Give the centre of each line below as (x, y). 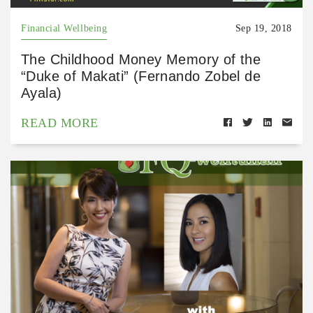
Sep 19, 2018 (263, 28)
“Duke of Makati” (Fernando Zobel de (141, 76)
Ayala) (42, 93)
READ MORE (60, 123)
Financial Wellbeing (64, 28)
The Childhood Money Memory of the (141, 59)
